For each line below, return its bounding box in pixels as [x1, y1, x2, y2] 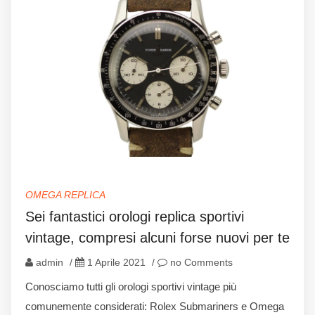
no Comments [167, 256, 233, 268]
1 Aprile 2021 [87, 256, 146, 268]
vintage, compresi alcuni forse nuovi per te [25, 229, 290, 245]
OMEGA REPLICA [25, 188, 105, 200]
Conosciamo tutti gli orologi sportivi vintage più [25, 280, 236, 292]
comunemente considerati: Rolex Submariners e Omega [25, 300, 284, 312]
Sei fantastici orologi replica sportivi [25, 208, 244, 224]
